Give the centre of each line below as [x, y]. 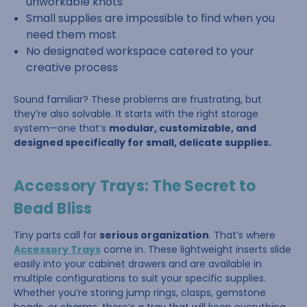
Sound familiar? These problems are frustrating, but [138, 99]
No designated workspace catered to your [140, 51]
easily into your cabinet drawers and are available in [138, 264]
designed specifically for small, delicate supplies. [143, 143]
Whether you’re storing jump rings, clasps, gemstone [140, 293]
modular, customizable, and [183, 128]
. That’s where [242, 235]
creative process [72, 67]
